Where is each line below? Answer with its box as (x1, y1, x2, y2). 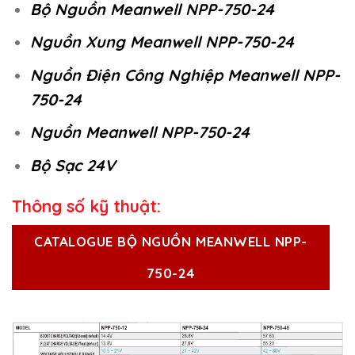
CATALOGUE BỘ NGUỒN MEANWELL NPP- (34, 233, 307, 250)
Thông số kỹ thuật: (12, 195, 161, 216)
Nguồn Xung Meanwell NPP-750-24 (29, 32, 294, 52)
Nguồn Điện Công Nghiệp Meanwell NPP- (29, 64, 340, 85)
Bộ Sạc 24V (29, 155, 115, 175)
